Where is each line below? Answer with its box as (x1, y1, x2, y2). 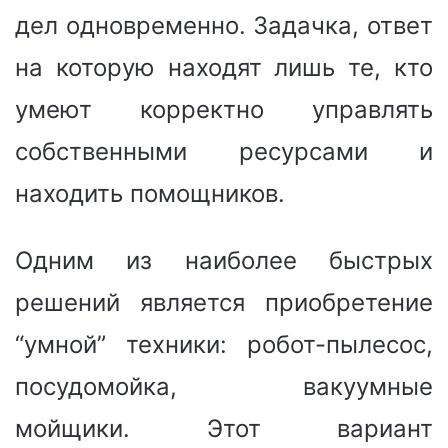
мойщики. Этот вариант (15, 413, 433, 443)
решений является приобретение (15, 287, 433, 317)
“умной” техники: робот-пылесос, (15, 329, 433, 359)
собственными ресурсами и (15, 136, 433, 166)
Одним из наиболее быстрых (15, 245, 433, 275)
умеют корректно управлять (15, 94, 433, 124)
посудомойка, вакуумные (15, 371, 433, 401)
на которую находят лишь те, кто (15, 52, 433, 82)
